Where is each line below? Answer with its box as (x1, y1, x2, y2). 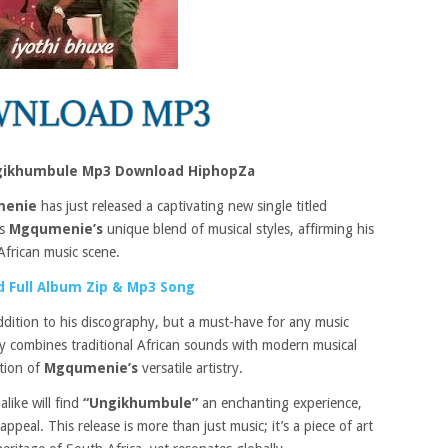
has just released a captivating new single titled (37, 198, 327, 214)
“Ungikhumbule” (83, 395, 198, 411)
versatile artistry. (142, 360, 243, 376)
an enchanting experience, (198, 395, 362, 411)
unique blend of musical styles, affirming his (103, 221, 374, 237)
